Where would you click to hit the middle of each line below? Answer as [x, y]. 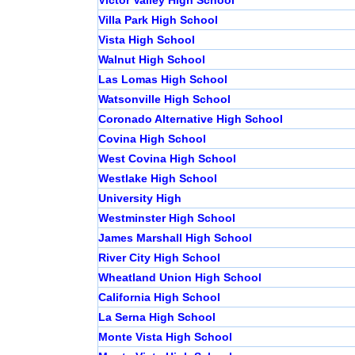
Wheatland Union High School [179, 278]
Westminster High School [166, 218]
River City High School [159, 258]
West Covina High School [167, 159]
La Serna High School [157, 317]
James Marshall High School [175, 238]
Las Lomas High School [162, 80]
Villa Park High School [158, 20]
